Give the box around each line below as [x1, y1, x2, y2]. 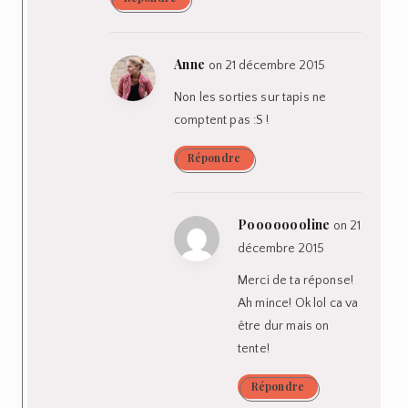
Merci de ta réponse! [238, 272, 354, 288]
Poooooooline [238, 215, 331, 233]
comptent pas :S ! [174, 112, 270, 127]
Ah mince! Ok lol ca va [238, 295, 359, 311]
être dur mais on [238, 318, 330, 333]
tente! [238, 341, 270, 356]
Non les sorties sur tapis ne [174, 89, 327, 105]
